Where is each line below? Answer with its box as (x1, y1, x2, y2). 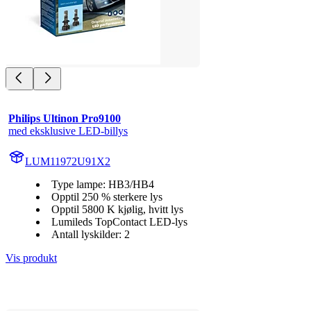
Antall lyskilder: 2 (51, 228, 130, 241)
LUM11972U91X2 (25, 155, 110, 168)
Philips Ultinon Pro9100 (8, 112, 121, 125)
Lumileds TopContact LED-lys (51, 216, 187, 228)
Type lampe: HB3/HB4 (51, 178, 154, 191)
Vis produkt (6, 252, 57, 264)
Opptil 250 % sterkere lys (51, 191, 162, 203)
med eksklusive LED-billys (8, 125, 128, 137)
